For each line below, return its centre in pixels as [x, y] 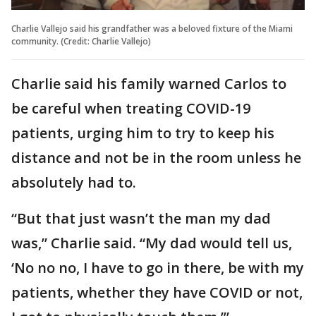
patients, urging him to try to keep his [143, 133]
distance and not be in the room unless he [156, 157]
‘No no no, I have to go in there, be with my [158, 267]
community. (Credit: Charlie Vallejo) [81, 41]
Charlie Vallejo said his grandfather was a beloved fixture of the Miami [152, 28]
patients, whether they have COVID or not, [157, 292]
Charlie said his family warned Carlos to [149, 83]
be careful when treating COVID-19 [131, 108]
